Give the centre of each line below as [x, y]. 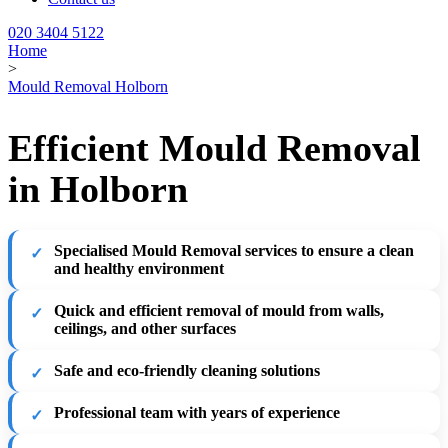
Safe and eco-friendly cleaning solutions [187, 370]
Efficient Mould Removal [214, 147]
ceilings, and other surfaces [145, 328]
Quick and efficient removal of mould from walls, [219, 310]
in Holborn [98, 188]
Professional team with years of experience [197, 412]
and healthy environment [139, 268]
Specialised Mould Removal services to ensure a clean [234, 250]
